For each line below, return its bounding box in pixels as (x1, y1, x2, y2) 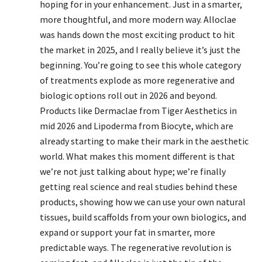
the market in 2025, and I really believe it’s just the (40, 44, 240, 56)
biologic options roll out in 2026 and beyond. (40, 89, 217, 101)
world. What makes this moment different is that (40, 150, 235, 162)
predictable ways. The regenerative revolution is (40, 242, 232, 253)
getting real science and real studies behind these (40, 181, 237, 192)
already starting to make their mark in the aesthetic (40, 135, 249, 147)
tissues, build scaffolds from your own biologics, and (40, 211, 246, 223)
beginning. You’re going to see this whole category (40, 59, 241, 71)
